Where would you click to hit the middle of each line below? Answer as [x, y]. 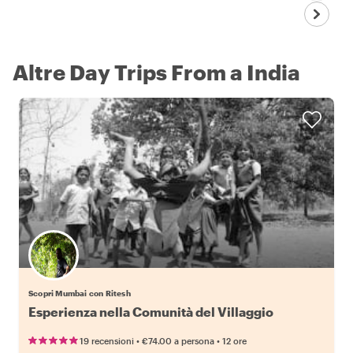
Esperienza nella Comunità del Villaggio [151, 312]
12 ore [234, 341]
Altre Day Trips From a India [156, 72]
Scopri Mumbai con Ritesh [80, 294]
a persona [194, 341]
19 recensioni [107, 341]
